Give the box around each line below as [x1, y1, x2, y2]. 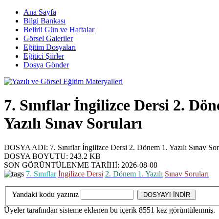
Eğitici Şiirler [23, 52, 64, 60]
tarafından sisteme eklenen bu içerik [25, 206, 139, 215]
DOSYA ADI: [4, 143, 48, 152]
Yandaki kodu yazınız [12, 190, 79, 199]
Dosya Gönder [23, 61, 69, 69]
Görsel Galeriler [23, 34, 73, 43]
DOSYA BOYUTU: [4, 152, 68, 160]
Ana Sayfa [23, 8, 56, 16]
